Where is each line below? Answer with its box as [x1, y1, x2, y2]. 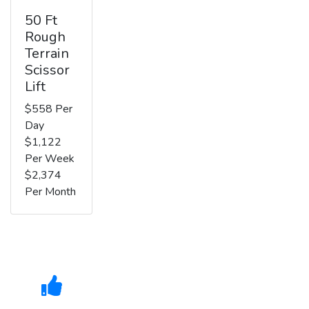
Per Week [25, 150, 74, 166]
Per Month [25, 183, 76, 199]
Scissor [25, 60, 70, 79]
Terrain [25, 43, 69, 63]
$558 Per [25, 101, 72, 117]
